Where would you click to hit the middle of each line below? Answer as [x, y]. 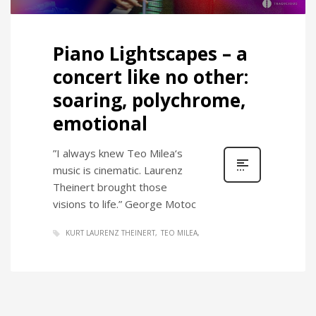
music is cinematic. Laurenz [118, 170]
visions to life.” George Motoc [124, 204]
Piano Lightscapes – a [150, 54]
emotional [100, 124]
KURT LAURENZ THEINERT [110, 233]
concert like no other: [151, 77]
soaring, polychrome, [149, 101]
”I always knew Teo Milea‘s [118, 153]
